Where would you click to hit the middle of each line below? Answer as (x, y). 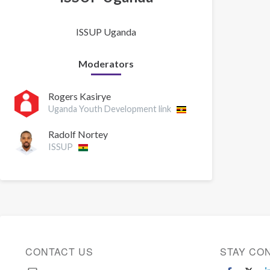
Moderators (106, 64)
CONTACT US (60, 252)
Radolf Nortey (78, 134)
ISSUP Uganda (106, 32)
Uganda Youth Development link (110, 109)
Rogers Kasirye (80, 96)
